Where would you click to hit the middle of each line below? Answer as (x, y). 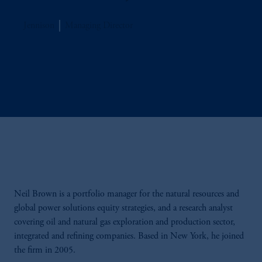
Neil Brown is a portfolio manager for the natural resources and (127, 194)
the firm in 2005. (45, 250)
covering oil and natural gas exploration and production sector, (125, 222)
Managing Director (99, 26)
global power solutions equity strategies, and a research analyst (123, 208)
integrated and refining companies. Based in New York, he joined (129, 236)
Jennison (39, 26)
